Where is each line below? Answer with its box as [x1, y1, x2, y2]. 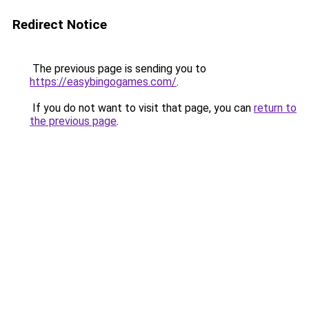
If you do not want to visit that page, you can [30, 101, 254, 114]
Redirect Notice [12, 17, 107, 32]
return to [254, 101, 297, 114]
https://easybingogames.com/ [30, 75, 177, 88]
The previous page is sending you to [30, 62, 206, 75]
